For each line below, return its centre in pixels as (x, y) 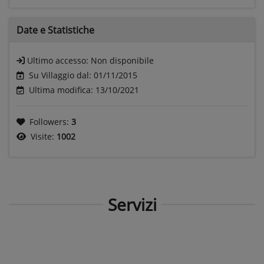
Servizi (132, 204)
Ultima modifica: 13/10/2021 (84, 90)
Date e (32, 30)
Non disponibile (122, 60)
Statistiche (71, 30)
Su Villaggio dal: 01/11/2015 (83, 75)
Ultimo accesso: (59, 60)
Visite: (44, 136)
